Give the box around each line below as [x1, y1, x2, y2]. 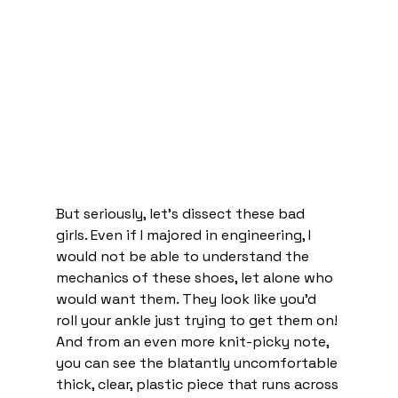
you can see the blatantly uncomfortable [55, 354, 341, 373]
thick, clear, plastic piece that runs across [55, 375, 342, 394]
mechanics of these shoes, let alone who [55, 268, 337, 288]
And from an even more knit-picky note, [55, 332, 332, 352]
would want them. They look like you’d [55, 290, 320, 309]
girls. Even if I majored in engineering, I [55, 226, 314, 245]
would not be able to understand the [55, 247, 313, 267]
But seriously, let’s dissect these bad [55, 204, 308, 224]
